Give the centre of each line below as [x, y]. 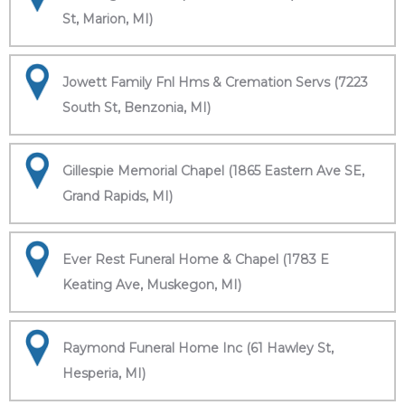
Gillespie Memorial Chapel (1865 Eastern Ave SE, [213, 171]
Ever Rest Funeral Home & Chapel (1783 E [196, 259]
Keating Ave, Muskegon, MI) [152, 285]
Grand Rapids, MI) [118, 196]
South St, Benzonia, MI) [137, 108]
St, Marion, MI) [108, 19]
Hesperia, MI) [104, 373]
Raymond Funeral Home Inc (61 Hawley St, [198, 348]
